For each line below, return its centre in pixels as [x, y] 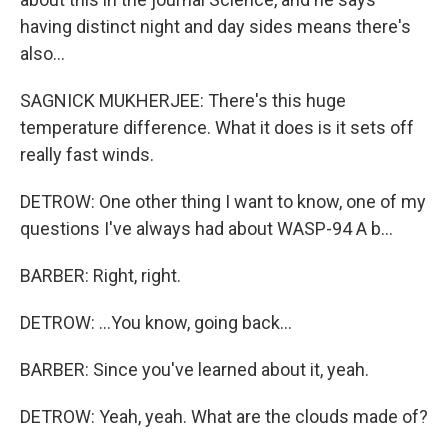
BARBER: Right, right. [100, 275]
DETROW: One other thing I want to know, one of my [223, 201]
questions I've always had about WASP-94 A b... [206, 228]
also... [42, 53]
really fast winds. [87, 154]
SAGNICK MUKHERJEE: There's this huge [183, 100]
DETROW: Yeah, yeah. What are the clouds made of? [224, 416]
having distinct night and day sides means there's [215, 26]
